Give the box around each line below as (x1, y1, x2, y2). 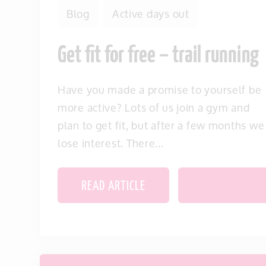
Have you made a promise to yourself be (58, 78, 262, 101)
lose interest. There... (58, 132, 164, 154)
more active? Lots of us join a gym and (58, 96, 250, 119)
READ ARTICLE (81, 179, 145, 194)
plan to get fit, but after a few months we (58, 114, 265, 137)
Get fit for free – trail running (58, 45, 259, 68)
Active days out (112, 2, 189, 25)
